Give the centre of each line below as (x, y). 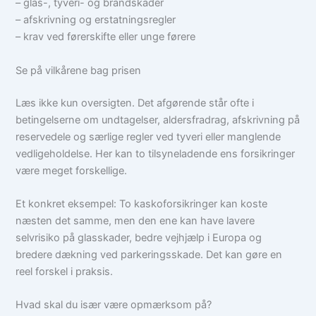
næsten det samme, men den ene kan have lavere (135, 221)
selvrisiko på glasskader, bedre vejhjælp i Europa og (139, 238)
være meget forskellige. (72, 170)
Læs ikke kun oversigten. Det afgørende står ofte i (135, 103)
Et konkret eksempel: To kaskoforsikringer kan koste (142, 204)
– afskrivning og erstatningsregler (96, 20)
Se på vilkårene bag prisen (79, 70)
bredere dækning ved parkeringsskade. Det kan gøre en (149, 255)
